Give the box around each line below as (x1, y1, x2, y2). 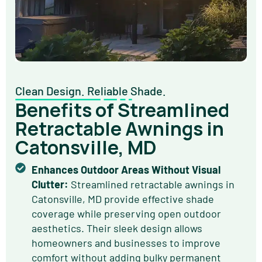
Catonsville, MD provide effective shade (31, 192, 214, 206)
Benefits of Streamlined (15, 97, 229, 123)
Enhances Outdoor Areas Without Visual (31, 163, 220, 177)
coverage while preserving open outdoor (31, 207, 221, 220)
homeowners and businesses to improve (31, 236, 220, 250)
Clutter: (31, 178, 68, 191)
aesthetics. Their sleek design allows (31, 222, 202, 235)
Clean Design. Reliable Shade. (15, 83, 166, 98)
